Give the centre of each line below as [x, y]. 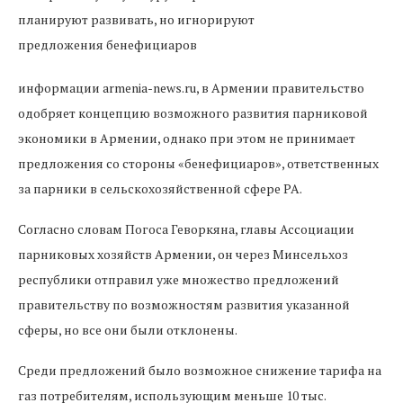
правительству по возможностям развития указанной [184, 304]
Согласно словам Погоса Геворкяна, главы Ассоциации [186, 229]
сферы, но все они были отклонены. [128, 330]
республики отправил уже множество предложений [179, 279]
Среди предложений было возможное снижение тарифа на [200, 370]
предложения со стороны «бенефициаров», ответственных [198, 163]
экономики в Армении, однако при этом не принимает [187, 138]
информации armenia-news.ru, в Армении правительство [191, 88]
